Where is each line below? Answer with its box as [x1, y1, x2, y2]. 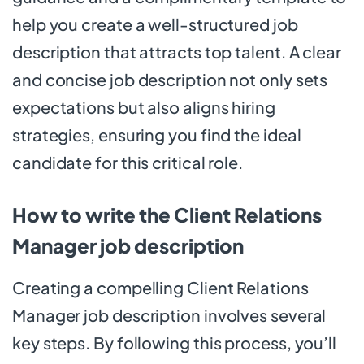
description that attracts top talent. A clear [12, 41, 341, 62]
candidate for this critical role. [12, 151, 243, 172]
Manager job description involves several [12, 304, 327, 325]
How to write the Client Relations [12, 201, 322, 227]
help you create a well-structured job [12, 13, 298, 34]
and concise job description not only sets [12, 68, 328, 89]
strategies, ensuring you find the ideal [12, 123, 301, 145]
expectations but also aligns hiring [12, 96, 275, 117]
